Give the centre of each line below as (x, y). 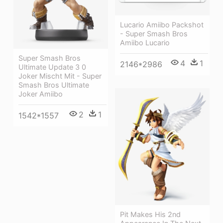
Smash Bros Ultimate (54, 85)
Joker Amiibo (41, 94)
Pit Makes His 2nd (150, 214)
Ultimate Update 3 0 (52, 67)
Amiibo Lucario (145, 43)
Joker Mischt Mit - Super (60, 76)
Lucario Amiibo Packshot (162, 25)
